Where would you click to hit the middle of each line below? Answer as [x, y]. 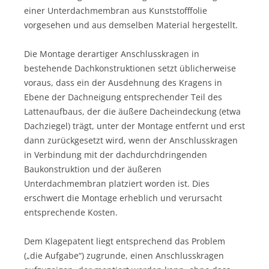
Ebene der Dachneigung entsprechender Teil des [123, 97]
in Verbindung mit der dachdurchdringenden [116, 154]
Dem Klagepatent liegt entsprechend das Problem [125, 241]
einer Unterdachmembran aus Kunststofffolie [116, 10]
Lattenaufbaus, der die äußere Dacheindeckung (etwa [132, 111]
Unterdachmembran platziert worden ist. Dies [117, 183]
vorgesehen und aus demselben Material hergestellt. [131, 25]
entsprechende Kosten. [71, 212]
